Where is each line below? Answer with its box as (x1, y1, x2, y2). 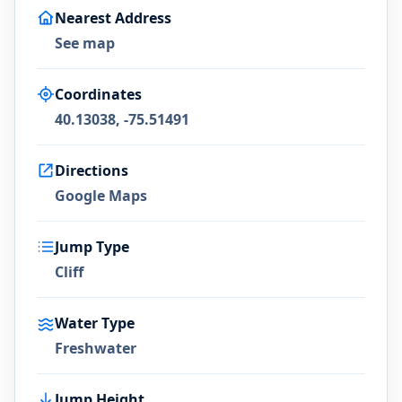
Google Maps (55, 186, 147, 205)
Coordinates (55, 84, 142, 104)
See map (55, 33, 115, 53)
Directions (55, 161, 128, 180)
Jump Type (55, 237, 129, 257)
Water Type (55, 313, 135, 333)
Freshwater (55, 338, 136, 358)
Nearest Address (55, 8, 171, 28)
